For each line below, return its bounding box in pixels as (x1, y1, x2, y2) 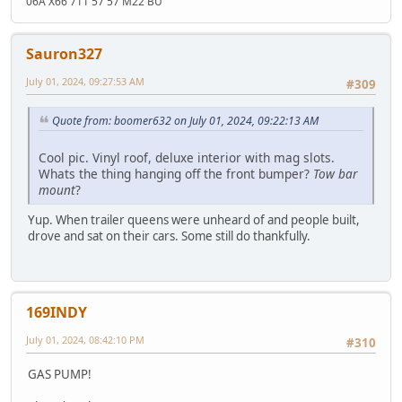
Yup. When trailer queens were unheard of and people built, (28, 211, 360, 228)
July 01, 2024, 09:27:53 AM (26, 74, 144, 88)
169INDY (26, 302, 87, 323)
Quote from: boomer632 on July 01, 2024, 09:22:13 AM (52, 113, 319, 129)
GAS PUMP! (28, 365, 92, 382)
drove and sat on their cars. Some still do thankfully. (28, 227, 310, 244)
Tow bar (313, 164, 357, 182)
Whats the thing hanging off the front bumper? (39, 164, 313, 182)
